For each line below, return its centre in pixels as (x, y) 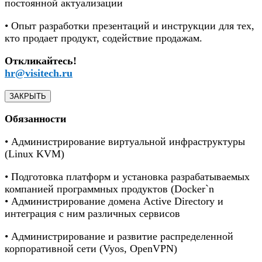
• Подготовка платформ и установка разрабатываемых (127, 176)
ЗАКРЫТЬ (28, 96)
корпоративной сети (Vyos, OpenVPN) (91, 248)
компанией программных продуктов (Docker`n (109, 189)
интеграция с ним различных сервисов (92, 213)
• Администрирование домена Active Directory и (114, 201)
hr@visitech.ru (39, 73)
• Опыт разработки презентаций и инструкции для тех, (130, 25)
